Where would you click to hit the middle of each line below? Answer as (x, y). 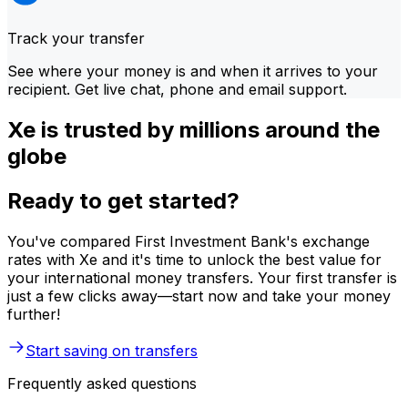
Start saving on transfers (112, 350)
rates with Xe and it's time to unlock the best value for (194, 259)
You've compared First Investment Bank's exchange (189, 241)
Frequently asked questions (102, 383)
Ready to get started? (123, 200)
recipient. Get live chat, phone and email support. (177, 89)
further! (34, 314)
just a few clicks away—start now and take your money (199, 296)
